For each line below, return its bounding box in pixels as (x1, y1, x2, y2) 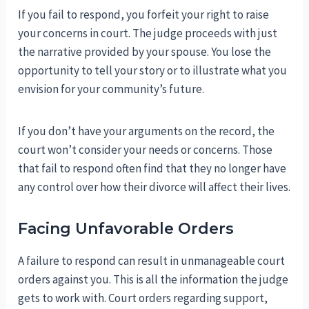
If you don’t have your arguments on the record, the (18, 123, 275, 139)
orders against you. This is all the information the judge (18, 272, 289, 288)
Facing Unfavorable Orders (18, 219, 235, 239)
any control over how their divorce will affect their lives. (18, 179, 291, 195)
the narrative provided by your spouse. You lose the (18, 44, 272, 60)
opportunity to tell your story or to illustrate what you (18, 63, 288, 79)
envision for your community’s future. (18, 81, 205, 97)
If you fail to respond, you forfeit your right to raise (18, 7, 270, 23)
